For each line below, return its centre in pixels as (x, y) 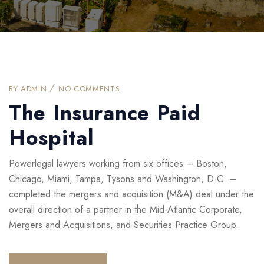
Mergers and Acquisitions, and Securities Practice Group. (124, 225)
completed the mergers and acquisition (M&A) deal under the (131, 194)
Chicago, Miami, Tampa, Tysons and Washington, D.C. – (123, 179)
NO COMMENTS (89, 89)
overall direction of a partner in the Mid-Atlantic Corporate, (126, 210)
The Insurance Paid (105, 113)
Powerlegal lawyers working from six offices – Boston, (118, 164)
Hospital (51, 138)
